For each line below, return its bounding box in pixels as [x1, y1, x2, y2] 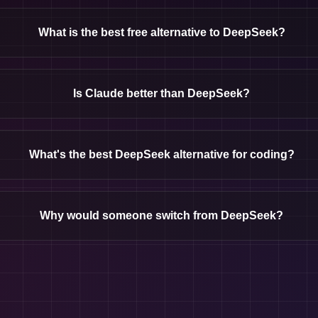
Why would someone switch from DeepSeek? [40, 209, 284, 221]
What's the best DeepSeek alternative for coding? [28, 148, 295, 160]
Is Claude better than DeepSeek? [73, 87, 251, 99]
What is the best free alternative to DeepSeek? [38, 26, 285, 38]
